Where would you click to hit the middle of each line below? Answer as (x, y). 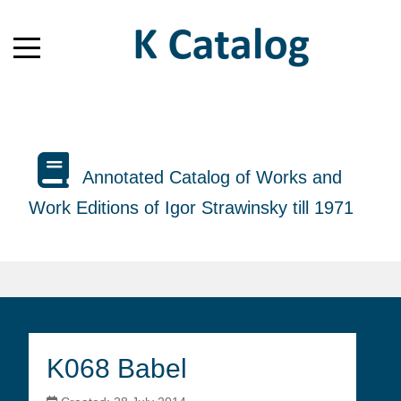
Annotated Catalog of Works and (210, 177)
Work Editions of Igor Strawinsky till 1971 (191, 208)
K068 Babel (117, 368)
